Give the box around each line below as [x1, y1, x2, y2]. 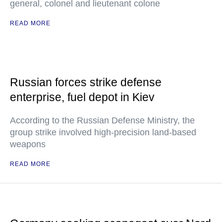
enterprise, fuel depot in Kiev [10, 91, 155, 104]
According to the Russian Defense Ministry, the [10, 115, 195, 125]
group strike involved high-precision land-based [10, 127, 196, 137]
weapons [10, 139, 46, 149]
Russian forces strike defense [10, 76, 162, 89]
